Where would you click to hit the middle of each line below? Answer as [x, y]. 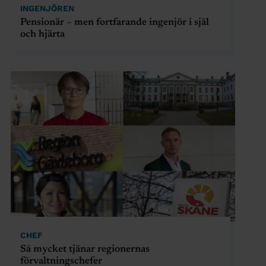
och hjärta [42, 35]
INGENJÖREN [47, 9]
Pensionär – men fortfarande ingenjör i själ [114, 23]
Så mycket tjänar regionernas [85, 249]
